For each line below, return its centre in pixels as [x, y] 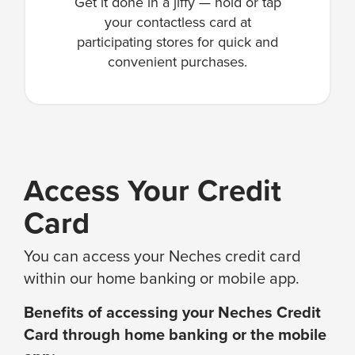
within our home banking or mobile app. [162, 278]
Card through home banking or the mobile [175, 334]
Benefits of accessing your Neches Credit [172, 312]
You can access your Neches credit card [162, 256]
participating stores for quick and [177, 42]
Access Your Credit [153, 190]
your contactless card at [177, 22]
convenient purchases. [177, 61]
